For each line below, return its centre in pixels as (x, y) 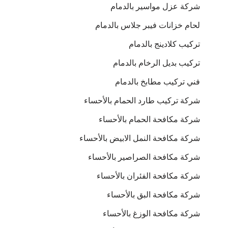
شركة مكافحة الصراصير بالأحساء (144, 157)
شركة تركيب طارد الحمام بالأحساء (142, 101)
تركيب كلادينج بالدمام (164, 44)
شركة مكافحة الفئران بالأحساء (148, 176)
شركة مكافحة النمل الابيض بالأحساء (140, 138)
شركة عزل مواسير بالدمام (155, 6)
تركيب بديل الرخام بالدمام (156, 63)
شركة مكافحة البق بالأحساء (153, 195)
